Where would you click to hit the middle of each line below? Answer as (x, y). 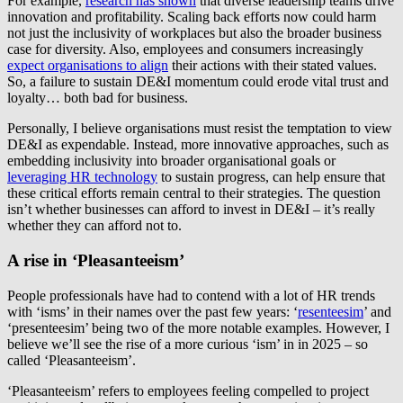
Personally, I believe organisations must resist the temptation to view (200, 129)
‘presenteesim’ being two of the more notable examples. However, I (198, 327)
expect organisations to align (88, 66)
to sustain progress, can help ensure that (271, 177)
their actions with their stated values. (273, 66)
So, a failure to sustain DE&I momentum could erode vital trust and (198, 82)
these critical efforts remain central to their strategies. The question (194, 193)
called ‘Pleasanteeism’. (72, 360)
